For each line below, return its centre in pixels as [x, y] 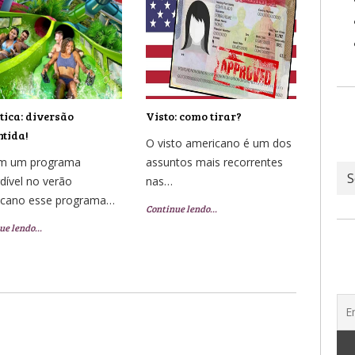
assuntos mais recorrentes [214, 162]
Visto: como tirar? [193, 116]
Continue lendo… [181, 208]
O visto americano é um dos [218, 143]
